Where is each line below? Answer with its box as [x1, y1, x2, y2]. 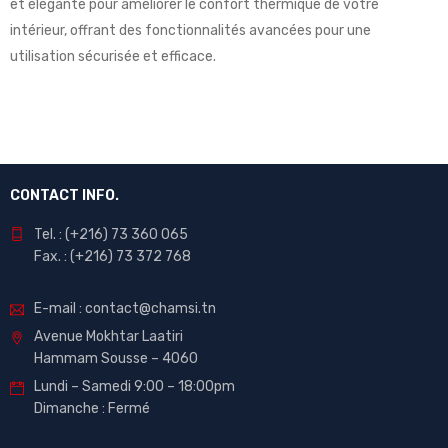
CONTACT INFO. [10, 187, 119, 205]
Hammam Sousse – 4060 [34, 350, 198, 368]
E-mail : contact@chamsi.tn [34, 300, 216, 318]
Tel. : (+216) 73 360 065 [34, 226, 188, 244]
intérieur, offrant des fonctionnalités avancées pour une [10, 22, 371, 40]
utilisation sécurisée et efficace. [10, 48, 216, 66]
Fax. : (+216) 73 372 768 [34, 248, 191, 266]
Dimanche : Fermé [34, 400, 150, 418]
